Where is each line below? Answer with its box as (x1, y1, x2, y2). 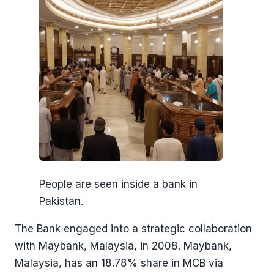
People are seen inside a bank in (39, 178, 198, 190)
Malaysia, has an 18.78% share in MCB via (15, 257, 223, 269)
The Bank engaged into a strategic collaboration (15, 223, 252, 235)
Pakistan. (39, 195, 83, 207)
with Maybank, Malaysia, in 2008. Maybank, (15, 240, 232, 252)
